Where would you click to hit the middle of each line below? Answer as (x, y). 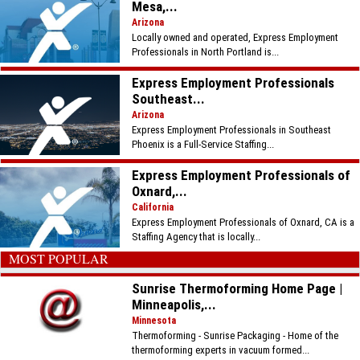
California (153, 207)
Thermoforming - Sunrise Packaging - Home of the (235, 335)
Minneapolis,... (174, 305)
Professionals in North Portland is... (206, 52)
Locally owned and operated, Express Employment (235, 37)
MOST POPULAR (59, 258)
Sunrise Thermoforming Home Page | (237, 288)
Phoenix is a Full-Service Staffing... (203, 144)
